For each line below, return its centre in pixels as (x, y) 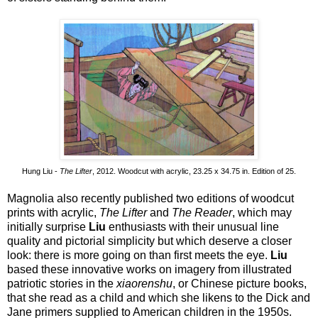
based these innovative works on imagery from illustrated (149, 269)
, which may (262, 212)
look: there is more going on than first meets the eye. (139, 255)
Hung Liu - (41, 171)
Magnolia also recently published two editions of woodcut (150, 198)
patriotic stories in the (62, 283)
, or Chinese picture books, (240, 283)
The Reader (202, 212)
